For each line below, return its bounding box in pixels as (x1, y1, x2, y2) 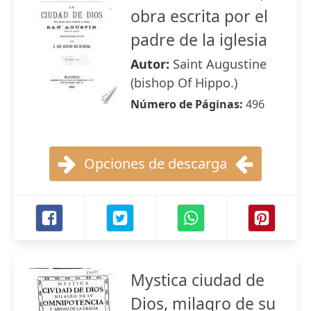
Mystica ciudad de (131, 269, 264, 291)
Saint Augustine (173, 56, 267, 72)
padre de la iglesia (131, 28, 267, 51)
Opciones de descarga (84, 154, 227, 173)
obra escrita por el (131, 5, 268, 27)
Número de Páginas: (131, 96, 246, 112)
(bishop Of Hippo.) (131, 74, 237, 91)
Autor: (131, 56, 173, 72)
